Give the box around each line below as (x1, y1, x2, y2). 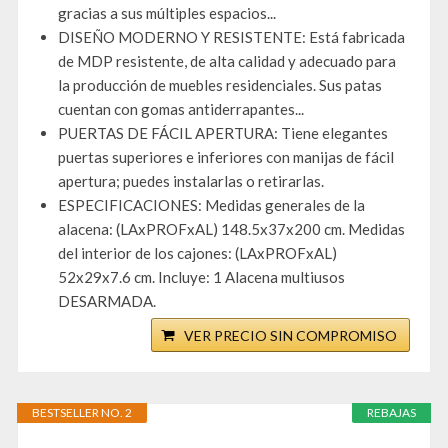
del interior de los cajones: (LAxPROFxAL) (58, 244, 337, 263)
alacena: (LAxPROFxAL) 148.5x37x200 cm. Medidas (58, 220, 405, 239)
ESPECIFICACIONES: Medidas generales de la (58, 196, 365, 215)
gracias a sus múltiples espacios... (58, 4, 276, 23)
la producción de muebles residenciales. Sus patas (58, 76, 382, 95)
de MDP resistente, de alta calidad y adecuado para (58, 52, 396, 71)
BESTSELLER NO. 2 (32, 405, 132, 421)
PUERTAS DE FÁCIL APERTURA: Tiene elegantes (58, 124, 388, 143)
